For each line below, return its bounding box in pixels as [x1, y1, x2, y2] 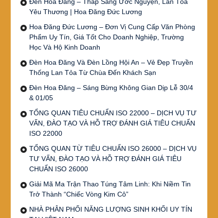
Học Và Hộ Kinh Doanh [29, 43, 100, 51]
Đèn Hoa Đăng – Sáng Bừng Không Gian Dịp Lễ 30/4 [29, 83, 193, 91]
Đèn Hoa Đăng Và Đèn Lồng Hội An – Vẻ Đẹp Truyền [29, 58, 193, 66]
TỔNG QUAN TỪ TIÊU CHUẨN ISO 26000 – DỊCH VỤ [29, 144, 197, 152]
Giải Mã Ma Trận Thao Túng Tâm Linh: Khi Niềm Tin [29, 180, 191, 188]
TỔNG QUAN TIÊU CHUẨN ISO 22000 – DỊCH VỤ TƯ [29, 109, 197, 117]
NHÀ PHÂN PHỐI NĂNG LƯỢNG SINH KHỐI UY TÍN [29, 205, 192, 213]
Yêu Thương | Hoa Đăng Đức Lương [29, 7, 142, 16]
